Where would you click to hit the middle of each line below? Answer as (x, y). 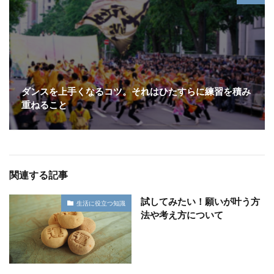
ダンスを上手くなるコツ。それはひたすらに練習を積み (136, 91)
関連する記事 (39, 175)
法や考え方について (182, 215)
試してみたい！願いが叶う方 (200, 202)
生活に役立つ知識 (101, 203)
